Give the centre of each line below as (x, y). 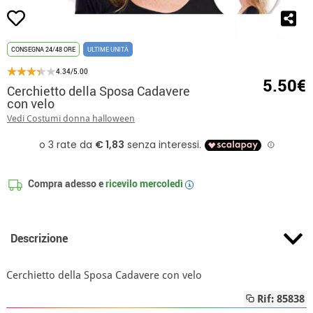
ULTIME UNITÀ (108, 49)
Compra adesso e (66, 183)
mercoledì (162, 183)
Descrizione (39, 238)
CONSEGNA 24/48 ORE (43, 49)
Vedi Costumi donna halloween (71, 118)
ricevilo (122, 183)
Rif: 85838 (280, 299)
